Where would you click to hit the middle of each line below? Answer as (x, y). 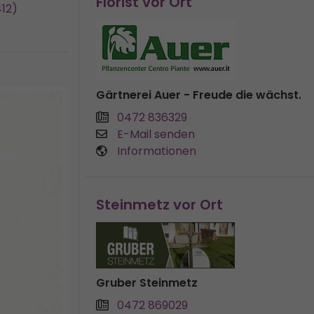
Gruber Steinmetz (147, 283)
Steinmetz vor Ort (159, 205)
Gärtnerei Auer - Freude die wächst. (199, 95)
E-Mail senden (156, 134)
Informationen (157, 151)
